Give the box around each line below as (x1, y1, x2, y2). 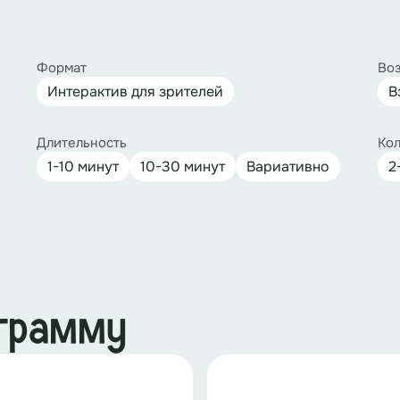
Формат (36, 59, 87, 77)
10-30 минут (139, 157, 225, 176)
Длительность (36, 134, 127, 152)
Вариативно (246, 157, 329, 176)
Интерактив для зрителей (46, 82, 223, 101)
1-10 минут (46, 157, 119, 176)
